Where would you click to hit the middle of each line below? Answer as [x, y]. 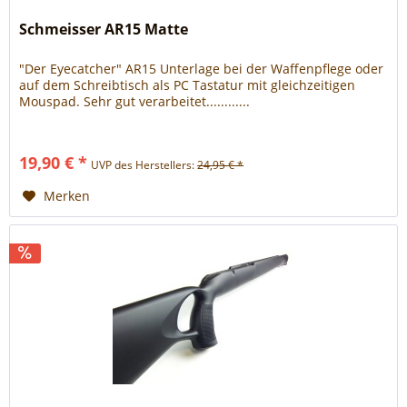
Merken [67, 195]
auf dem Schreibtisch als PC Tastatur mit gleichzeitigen [188, 84]
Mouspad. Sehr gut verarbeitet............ [135, 101]
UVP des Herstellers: [144, 164]
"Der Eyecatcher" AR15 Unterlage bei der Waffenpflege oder [202, 68]
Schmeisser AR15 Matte [104, 29]
